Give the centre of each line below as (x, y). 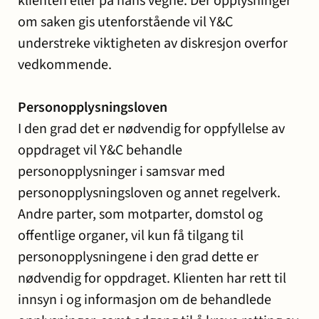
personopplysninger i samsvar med (121, 172)
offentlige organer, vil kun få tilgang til (131, 236)
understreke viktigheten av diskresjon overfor (153, 43)
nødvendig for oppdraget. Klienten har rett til (152, 278)
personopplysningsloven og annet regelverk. (149, 193)
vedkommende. (65, 65)
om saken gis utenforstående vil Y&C (125, 22)
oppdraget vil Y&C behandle (100, 150)
